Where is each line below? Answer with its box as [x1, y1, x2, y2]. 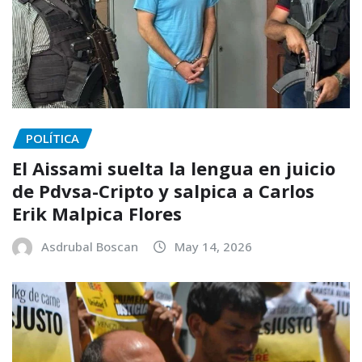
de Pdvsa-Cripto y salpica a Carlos [12, 178, 314, 203]
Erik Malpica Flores [12, 200, 182, 225]
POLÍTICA [26, 130, 79, 147]
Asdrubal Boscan [41, 238, 138, 255]
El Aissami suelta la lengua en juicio [12, 155, 335, 180]
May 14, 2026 [175, 238, 252, 255]
